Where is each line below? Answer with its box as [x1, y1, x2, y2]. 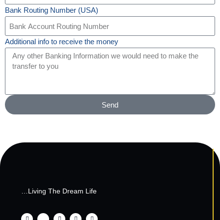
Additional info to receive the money [5, 37, 118, 46]
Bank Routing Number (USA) [5, 6, 98, 14]
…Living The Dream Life [21, 187, 97, 195]
